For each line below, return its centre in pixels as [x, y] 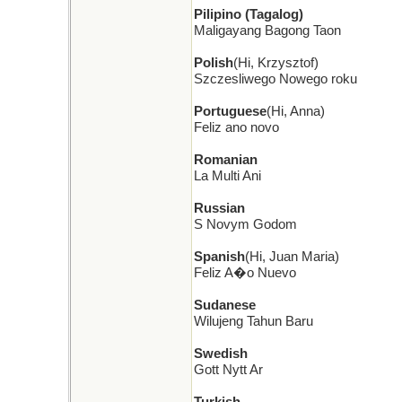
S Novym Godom [245, 224]
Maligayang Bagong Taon [267, 31]
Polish [214, 63]
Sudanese [225, 305]
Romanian [226, 160]
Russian [219, 208]
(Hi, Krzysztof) [276, 63]
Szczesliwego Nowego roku [275, 79]
